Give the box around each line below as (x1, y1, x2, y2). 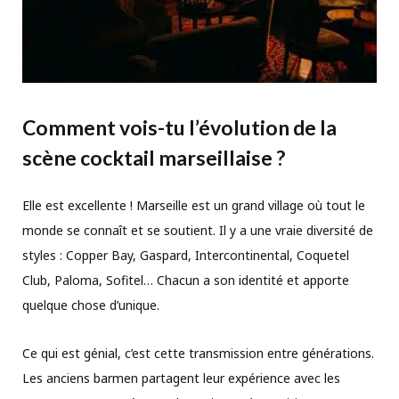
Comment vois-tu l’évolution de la (22, 115, 337, 141)
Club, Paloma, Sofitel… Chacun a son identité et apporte (22, 272, 349, 289)
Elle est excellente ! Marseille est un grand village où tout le (22, 197, 365, 215)
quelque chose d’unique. (22, 297, 159, 314)
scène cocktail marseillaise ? (22, 145, 289, 171)
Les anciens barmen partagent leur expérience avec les (22, 370, 340, 387)
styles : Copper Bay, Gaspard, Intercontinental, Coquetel (22, 247, 349, 265)
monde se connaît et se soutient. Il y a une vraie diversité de (22, 222, 373, 240)
